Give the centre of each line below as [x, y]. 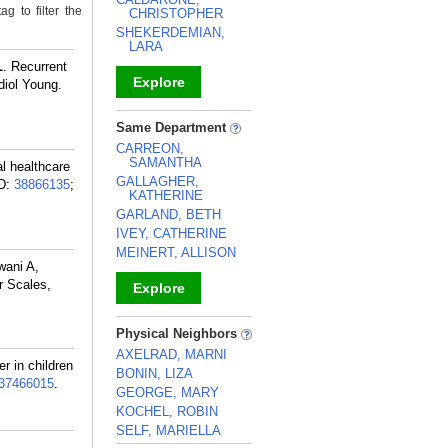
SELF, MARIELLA [168, 430]
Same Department [173, 127]
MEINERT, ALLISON [176, 252]
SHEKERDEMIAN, [170, 32]
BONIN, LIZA [154, 373]
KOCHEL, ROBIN [167, 411]
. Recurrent [35, 66]
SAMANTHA [165, 162]
